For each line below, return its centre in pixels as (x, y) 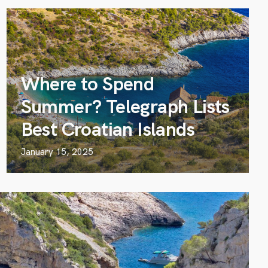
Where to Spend (87, 84)
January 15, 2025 (57, 152)
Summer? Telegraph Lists (125, 106)
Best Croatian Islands (108, 129)
